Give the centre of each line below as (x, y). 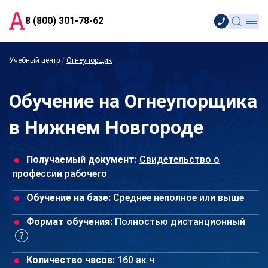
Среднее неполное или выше (177, 198)
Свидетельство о (179, 159)
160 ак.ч (135, 260)
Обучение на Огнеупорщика (133, 101)
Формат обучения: (69, 222)
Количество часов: (71, 260)
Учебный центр (34, 60)
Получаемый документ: (82, 159)
